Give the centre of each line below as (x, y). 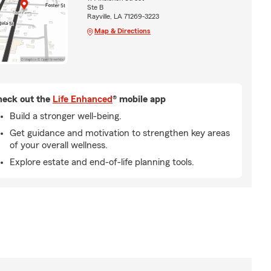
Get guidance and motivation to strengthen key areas (120, 133)
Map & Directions (122, 31)
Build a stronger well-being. (66, 116)
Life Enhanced (83, 99)
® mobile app (139, 99)
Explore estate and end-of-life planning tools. (102, 162)
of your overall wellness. (59, 145)
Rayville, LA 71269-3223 (123, 17)
